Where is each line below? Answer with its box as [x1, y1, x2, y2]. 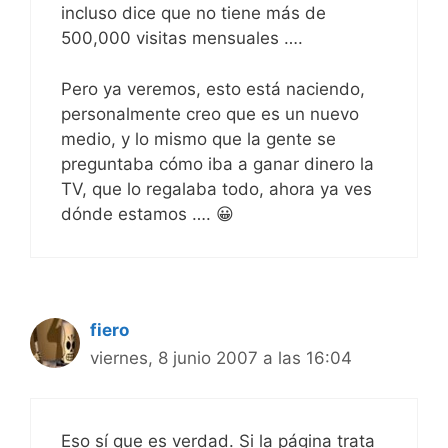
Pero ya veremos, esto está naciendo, [61, 78, 365, 99]
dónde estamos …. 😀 [61, 203, 234, 224]
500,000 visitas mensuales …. [61, 28, 303, 49]
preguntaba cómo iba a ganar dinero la [61, 153, 374, 174]
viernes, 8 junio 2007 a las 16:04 [90, 347, 352, 368]
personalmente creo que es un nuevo [61, 103, 359, 124]
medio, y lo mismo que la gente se [61, 128, 336, 149]
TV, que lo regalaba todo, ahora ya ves [61, 178, 372, 199]
